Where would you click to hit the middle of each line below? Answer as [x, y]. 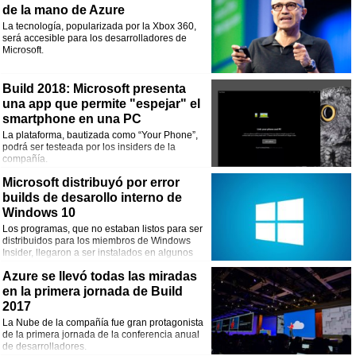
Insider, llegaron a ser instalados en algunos [98, 252]
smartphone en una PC [72, 118]
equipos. [21, 264]
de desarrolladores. [44, 346]
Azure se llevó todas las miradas [100, 276]
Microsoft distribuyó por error [91, 182]
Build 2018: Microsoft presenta [94, 88]
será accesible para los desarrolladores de [95, 38]
